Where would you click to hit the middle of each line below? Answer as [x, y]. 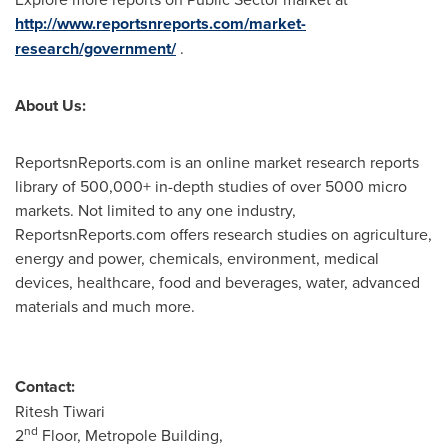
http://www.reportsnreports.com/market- [160, 23]
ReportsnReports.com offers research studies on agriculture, [223, 234]
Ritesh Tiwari [60, 411]
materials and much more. [105, 306]
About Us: [50, 105]
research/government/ [95, 48]
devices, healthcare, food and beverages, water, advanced [217, 282]
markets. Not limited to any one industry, [155, 210]
